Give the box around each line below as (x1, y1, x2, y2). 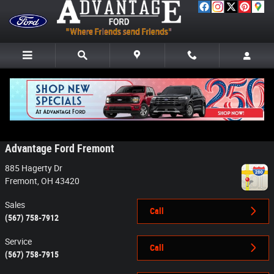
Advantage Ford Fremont (5, 143, 114, 155)
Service (5, 236, 32, 246)
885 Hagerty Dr (5, 163, 62, 173)
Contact (5, 109, 47, 124)
